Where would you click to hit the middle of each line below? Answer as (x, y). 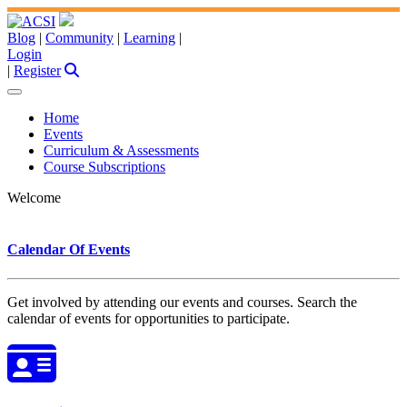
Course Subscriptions (104, 167)
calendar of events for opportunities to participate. (149, 318)
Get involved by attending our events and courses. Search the (182, 302)
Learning (149, 38)
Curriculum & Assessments (121, 150)
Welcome (34, 198)
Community (79, 38)
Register (37, 70)
